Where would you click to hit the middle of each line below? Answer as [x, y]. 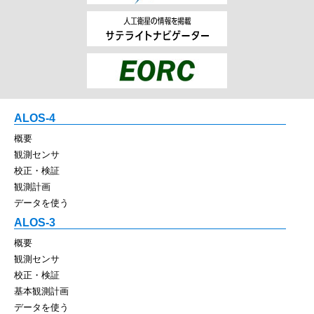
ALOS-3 [35, 222]
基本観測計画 [41, 291]
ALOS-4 [35, 118]
